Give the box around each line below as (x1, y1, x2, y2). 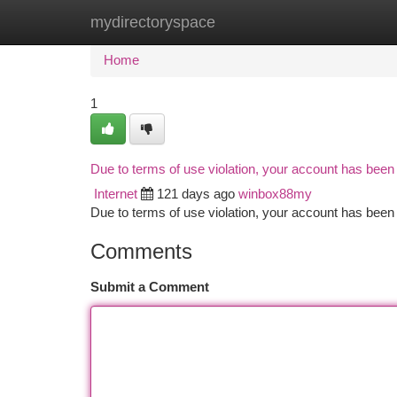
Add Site (306, 15, 354, 29)
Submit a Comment (90, 280, 209, 294)
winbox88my (238, 187, 312, 201)
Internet (94, 187, 137, 201)
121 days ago (157, 187, 235, 201)
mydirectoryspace (90, 13, 215, 31)
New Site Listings (179, 15, 279, 29)
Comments (90, 239, 192, 263)
